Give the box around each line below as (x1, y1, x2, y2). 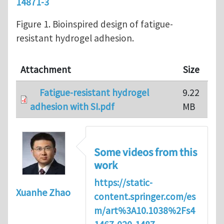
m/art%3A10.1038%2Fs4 (94, 204, 195, 216)
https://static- (94, 176, 152, 188)
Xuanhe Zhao (16, 186, 70, 199)
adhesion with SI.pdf (30, 100, 114, 113)
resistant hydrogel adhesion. (16, 32, 134, 44)
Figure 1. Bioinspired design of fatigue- (16, 18, 173, 30)
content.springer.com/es (94, 190, 195, 202)
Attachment (20, 63, 71, 76)
